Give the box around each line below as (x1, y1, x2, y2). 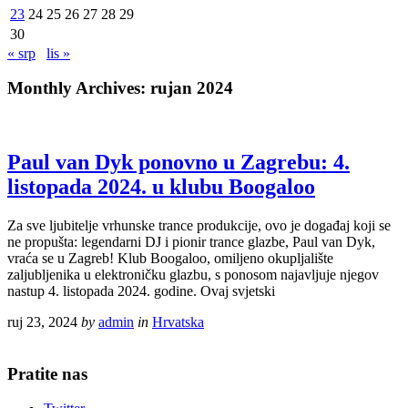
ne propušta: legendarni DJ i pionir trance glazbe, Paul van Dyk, (7, 233, 375, 250)
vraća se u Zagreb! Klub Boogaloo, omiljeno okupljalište (7, 250, 333, 266)
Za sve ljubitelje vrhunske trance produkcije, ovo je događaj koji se (7, 217, 391, 233)
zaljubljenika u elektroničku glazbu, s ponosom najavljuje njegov (7, 266, 379, 282)
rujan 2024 (150, 78, 233, 98)
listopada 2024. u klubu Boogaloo (7, 175, 315, 199)
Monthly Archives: (7, 78, 150, 98)
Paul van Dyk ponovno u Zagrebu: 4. (7, 150, 350, 175)
